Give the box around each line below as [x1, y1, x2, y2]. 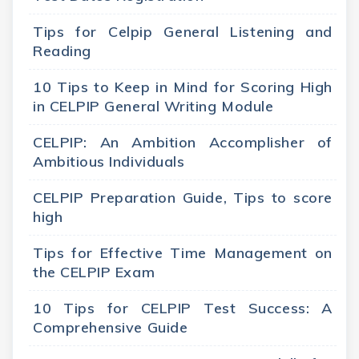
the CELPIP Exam [33, 263, 155, 282]
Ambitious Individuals [33, 152, 185, 171]
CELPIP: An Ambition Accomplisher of [33, 133, 333, 152]
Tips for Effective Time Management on [33, 244, 333, 263]
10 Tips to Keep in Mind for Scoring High [33, 78, 333, 97]
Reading [33, 42, 91, 61]
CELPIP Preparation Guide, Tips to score [33, 188, 333, 208]
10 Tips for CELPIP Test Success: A [33, 299, 333, 318]
